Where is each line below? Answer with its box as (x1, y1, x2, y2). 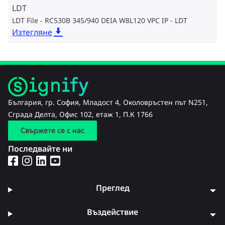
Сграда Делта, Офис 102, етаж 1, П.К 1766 (8, 109, 153, 120)
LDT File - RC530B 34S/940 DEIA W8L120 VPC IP (12, 16, 168, 26)
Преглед (95, 182, 130, 193)
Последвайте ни (8, 143, 72, 155)
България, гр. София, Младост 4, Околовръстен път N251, (8, 97, 208, 107)
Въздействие (87, 206, 139, 217)
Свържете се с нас (21, 126, 84, 136)
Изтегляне (12, 27, 52, 38)
